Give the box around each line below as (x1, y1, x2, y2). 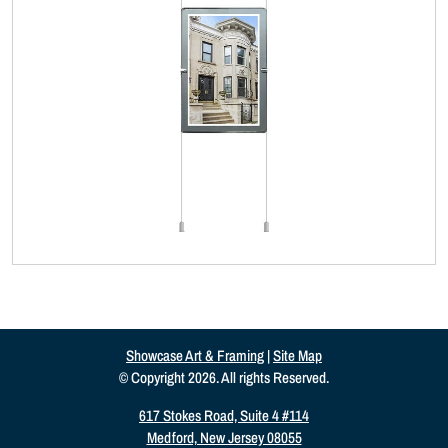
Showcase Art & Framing (126, 345, 264, 367)
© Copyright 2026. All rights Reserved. (119, 367, 329, 389)
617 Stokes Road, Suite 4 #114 (139, 405, 309, 427)
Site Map (273, 345, 322, 367)
